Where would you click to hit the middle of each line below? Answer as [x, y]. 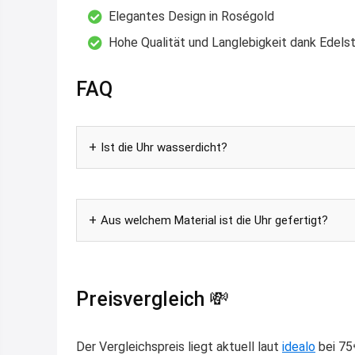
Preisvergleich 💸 [153, 299]
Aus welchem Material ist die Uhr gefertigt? [214, 220]
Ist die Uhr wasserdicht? [164, 147]
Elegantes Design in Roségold [191, 16]
